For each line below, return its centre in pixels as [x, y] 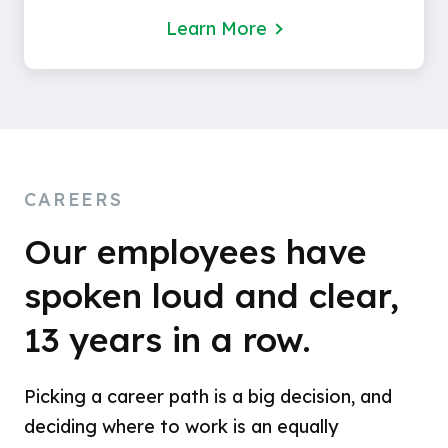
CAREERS [73, 200]
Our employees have [196, 252]
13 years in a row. [168, 340]
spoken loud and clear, [212, 296]
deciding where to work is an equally [181, 427]
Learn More [217, 29]
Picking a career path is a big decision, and [208, 397]
